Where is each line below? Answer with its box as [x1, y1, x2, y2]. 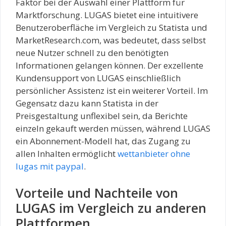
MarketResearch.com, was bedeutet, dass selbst [16, 34, 206, 46]
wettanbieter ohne [118, 147, 190, 159]
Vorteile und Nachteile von [16, 184, 178, 202]
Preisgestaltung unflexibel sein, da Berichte [16, 109, 188, 122]
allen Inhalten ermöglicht [16, 147, 118, 159]
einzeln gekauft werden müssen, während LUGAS [16, 122, 210, 134]
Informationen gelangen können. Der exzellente [16, 59, 203, 71]
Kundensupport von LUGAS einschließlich [16, 72, 181, 84]
